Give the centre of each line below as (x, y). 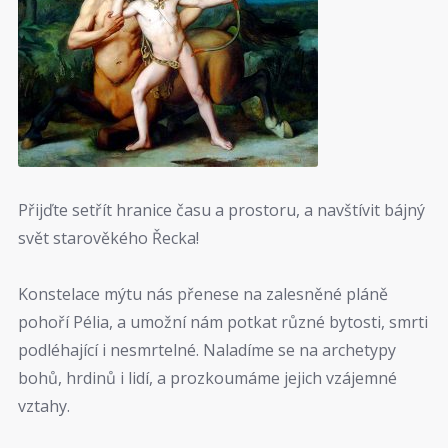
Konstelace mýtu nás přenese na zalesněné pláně (203, 293)
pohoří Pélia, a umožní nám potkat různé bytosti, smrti (223, 321)
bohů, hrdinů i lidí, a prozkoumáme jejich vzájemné (207, 377)
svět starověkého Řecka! (108, 237)
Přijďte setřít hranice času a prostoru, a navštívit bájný (221, 209)
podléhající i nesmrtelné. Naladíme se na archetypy (207, 349)
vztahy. (44, 405)
